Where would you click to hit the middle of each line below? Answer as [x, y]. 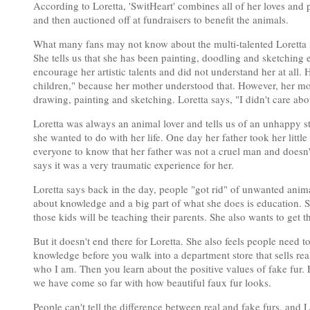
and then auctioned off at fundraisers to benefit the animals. [161, 19]
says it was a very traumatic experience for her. [134, 165]
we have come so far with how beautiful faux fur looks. [152, 282]
